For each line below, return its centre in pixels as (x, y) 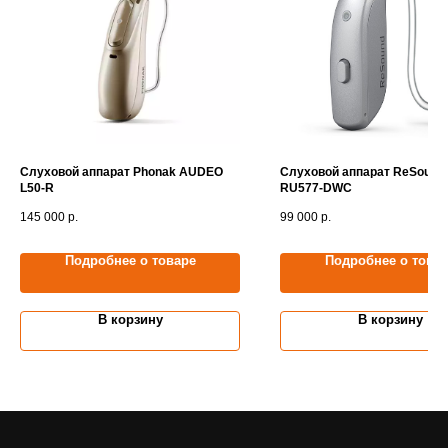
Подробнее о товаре (130, 261)
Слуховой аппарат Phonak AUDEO (121, 172)
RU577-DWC (316, 188)
